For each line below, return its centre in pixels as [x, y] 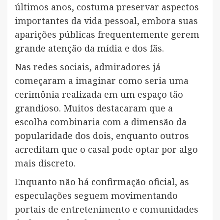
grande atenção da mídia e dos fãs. [89, 48]
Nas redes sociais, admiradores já [88, 67]
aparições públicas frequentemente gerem [107, 34]
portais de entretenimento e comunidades [107, 209]
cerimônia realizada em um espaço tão [99, 94]
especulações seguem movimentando [96, 195]
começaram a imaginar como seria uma [102, 80]
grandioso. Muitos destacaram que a [94, 108]
